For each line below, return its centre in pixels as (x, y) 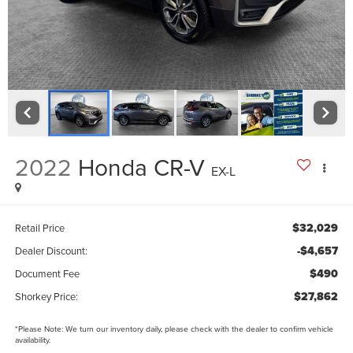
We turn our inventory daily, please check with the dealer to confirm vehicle (198, 329)
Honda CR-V (141, 167)
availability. (32, 340)
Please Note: (40, 329)
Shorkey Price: (46, 297)
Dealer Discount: (51, 251)
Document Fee (47, 274)
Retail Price (39, 228)
